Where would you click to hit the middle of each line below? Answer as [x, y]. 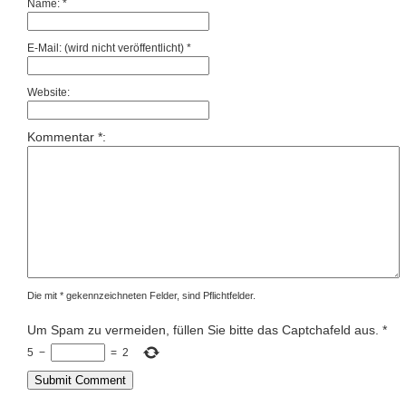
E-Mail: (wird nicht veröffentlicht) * [109, 48]
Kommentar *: [67, 137]
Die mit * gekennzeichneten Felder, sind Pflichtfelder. [141, 295]
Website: [48, 92]
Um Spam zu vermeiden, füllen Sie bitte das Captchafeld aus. [203, 330]
